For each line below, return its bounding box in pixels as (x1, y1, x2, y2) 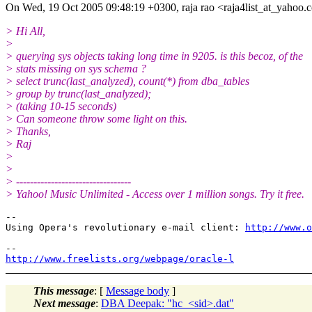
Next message (33, 297, 95, 309)
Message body (106, 284, 169, 297)
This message (33, 284, 94, 297)
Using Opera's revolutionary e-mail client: (6, 221, 245, 233)
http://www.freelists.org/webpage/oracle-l (6, 253, 234, 264)
